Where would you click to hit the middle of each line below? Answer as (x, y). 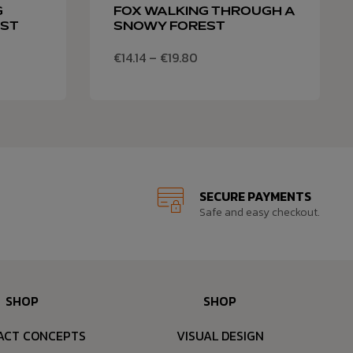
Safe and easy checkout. (259, 213)
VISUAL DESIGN (220, 336)
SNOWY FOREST (169, 27)
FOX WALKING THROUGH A (204, 12)
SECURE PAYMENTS (255, 197)
